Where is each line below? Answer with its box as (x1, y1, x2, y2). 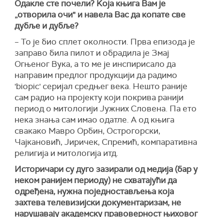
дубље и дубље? (15, 20, 78, 31)
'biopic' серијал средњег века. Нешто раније (15, 81, 187, 92)
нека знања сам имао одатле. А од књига (15, 114, 174, 125)
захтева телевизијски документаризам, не (15, 197, 181, 208)
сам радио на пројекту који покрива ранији (15, 92, 184, 103)
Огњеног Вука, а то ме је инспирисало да (15, 59, 176, 70)
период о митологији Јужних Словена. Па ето (15, 103, 197, 114)
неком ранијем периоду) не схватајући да (15, 175, 177, 186)
